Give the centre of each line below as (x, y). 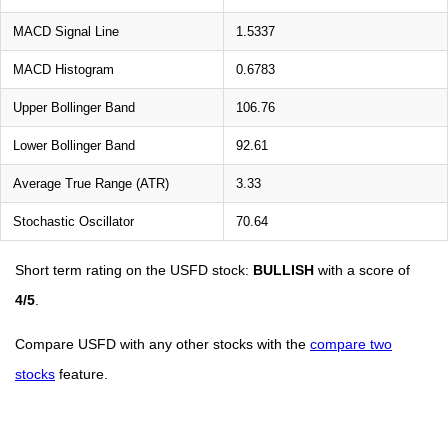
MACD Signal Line (66, 31)
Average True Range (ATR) (91, 183)
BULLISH (283, 269)
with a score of (362, 269)
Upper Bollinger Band (74, 107)
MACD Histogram (63, 69)
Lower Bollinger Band (74, 145)
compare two (351, 343)
